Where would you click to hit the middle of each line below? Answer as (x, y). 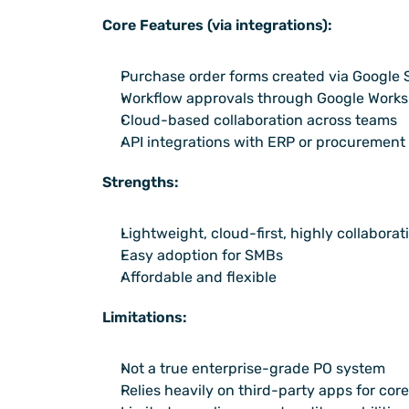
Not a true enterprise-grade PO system (253, 369)
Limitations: (145, 318)
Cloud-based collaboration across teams (259, 121)
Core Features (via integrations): (217, 26)
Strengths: (141, 183)
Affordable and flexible (199, 278)
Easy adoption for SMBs (202, 256)
